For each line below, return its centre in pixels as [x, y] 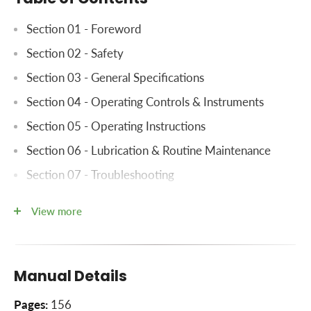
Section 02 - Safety [75, 54]
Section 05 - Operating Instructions [116, 127]
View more [57, 211]
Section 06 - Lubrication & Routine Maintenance [149, 151]
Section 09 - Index [73, 224]
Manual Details [70, 276]
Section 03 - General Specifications [115, 78]
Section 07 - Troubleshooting [100, 175]
